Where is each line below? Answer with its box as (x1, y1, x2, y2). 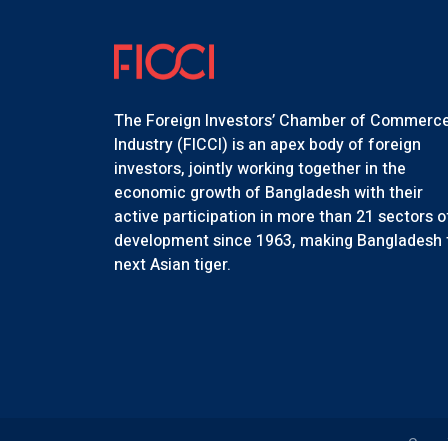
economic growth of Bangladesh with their (114, 180, 423, 205)
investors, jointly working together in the (114, 156, 406, 181)
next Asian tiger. (114, 252, 231, 277)
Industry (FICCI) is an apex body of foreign (114, 132, 421, 157)
